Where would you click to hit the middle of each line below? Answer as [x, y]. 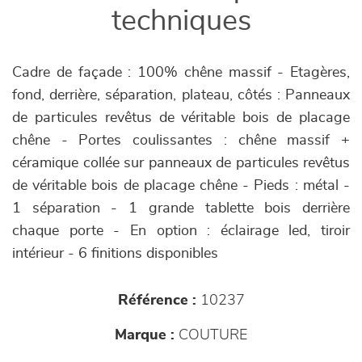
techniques [181, 21]
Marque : [145, 335]
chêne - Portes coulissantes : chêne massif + [181, 141]
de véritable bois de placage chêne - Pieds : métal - [181, 186]
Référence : [157, 301]
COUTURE [211, 335]
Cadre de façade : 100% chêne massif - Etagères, [181, 73]
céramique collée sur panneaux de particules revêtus [181, 163]
